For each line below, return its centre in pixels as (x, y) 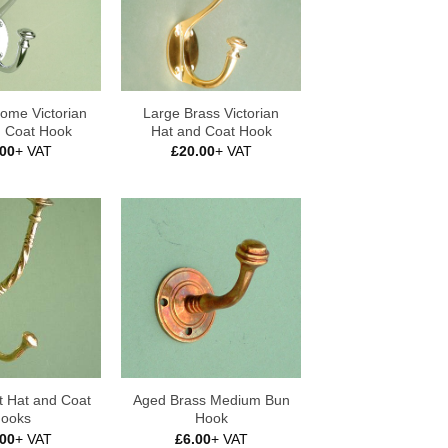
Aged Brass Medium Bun (211, 400)
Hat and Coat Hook (211, 130)
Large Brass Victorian (211, 112)
